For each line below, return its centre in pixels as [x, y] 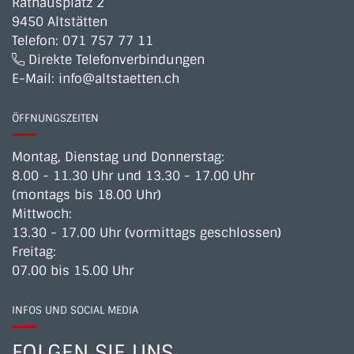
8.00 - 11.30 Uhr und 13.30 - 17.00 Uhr [133, 175]
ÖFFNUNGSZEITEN [55, 118]
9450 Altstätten [60, 21]
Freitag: [34, 251]
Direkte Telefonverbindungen [115, 59]
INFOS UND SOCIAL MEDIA [75, 310]
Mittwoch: [42, 213]
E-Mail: [35, 78]
